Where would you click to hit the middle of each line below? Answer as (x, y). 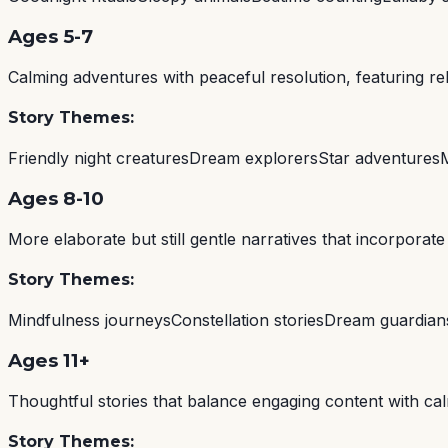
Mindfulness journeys (89, 320)
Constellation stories (247, 320)
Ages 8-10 (56, 198)
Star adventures (379, 158)
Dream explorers (253, 158)
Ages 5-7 (50, 36)
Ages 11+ (49, 360)
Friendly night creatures (98, 158)
